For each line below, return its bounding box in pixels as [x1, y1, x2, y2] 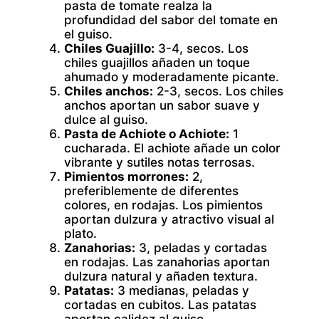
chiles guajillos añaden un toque [64, 56, 250, 70]
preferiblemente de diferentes [64, 184, 239, 199]
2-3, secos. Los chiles [153, 84, 283, 99]
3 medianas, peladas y [114, 283, 249, 298]
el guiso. [64, 27, 113, 42]
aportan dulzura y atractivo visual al [64, 212, 274, 227]
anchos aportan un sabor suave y [64, 98, 260, 113]
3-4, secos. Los [155, 41, 249, 56]
